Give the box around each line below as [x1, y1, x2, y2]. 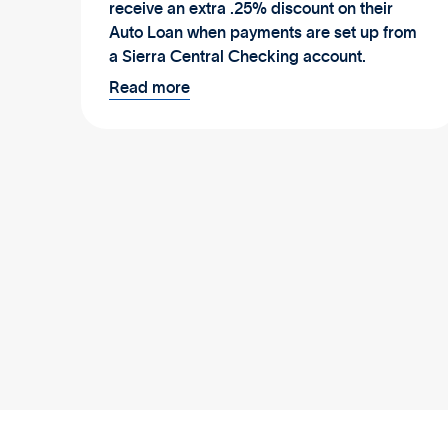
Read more [109, 80, 191, 97]
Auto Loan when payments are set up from [109, 24, 418, 41]
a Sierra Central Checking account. [109, 48, 367, 65]
